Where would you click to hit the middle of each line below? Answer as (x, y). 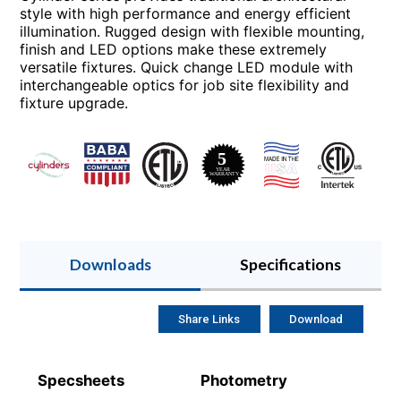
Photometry (244, 381)
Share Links (209, 319)
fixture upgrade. (74, 102)
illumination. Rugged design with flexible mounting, (192, 31)
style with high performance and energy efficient (186, 13)
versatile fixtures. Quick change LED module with (187, 67)
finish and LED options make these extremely (174, 49)
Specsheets (81, 381)
